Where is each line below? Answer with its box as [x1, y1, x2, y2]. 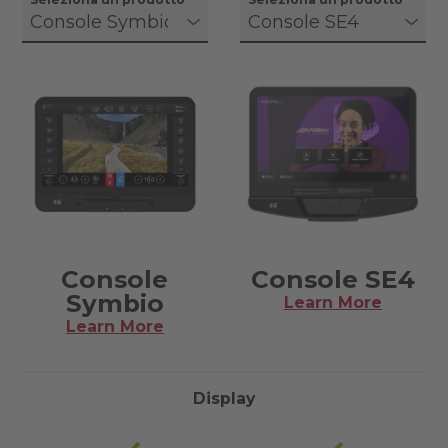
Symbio [65, 288, 164, 319]
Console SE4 [251, 264, 416, 295]
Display [193, 389, 255, 409]
